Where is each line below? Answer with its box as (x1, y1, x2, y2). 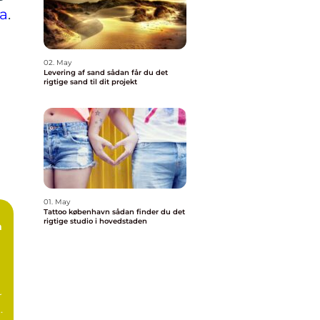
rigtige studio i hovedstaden (44, 216, 147, 226)
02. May (44, 58, 71, 67)
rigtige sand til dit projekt (44, 77, 137, 86)
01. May (44, 197, 70, 206)
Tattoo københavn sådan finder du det (44, 207, 112, 216)
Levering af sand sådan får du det (44, 68, 107, 77)
